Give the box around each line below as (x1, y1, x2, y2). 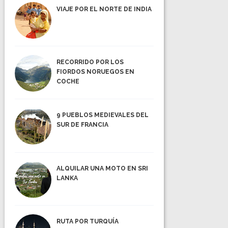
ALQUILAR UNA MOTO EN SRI (56, 164, 149, 172)
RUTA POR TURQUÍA (56, 217, 119, 225)
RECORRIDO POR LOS (56, 59, 124, 66)
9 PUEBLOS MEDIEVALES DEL (56, 111, 149, 119)
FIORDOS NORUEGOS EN (56, 68, 135, 76)
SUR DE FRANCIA (56, 121, 109, 129)
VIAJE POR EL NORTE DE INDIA (56, 6, 152, 13)
